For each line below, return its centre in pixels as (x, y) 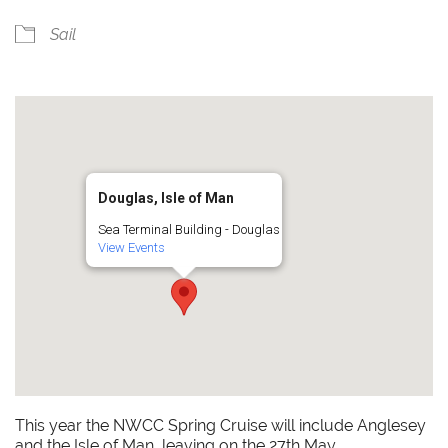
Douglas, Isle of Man (166, 198)
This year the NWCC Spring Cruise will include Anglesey (221, 426)
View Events (131, 248)
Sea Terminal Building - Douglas (189, 230)
